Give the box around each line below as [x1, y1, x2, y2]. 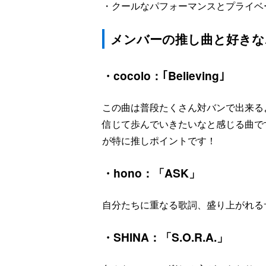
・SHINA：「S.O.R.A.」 [102, 228, 228, 245]
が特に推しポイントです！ [102, 133, 216, 147]
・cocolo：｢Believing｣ [102, 66, 225, 84]
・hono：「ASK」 [102, 164, 200, 181]
